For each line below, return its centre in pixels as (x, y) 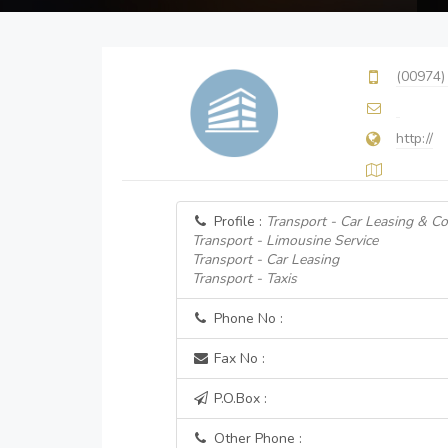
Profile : (237, 221)
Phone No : (246, 318)
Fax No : (237, 358)
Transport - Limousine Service (284, 240)
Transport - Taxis (244, 278)
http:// (414, 138)
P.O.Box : (238, 398)
